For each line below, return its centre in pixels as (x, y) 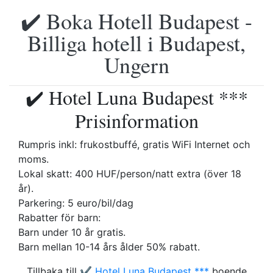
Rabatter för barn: (59, 218)
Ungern (136, 65)
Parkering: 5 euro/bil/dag (76, 203)
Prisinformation (136, 120)
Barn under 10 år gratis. (72, 232)
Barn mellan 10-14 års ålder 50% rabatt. (109, 247)
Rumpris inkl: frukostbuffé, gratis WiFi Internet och (134, 144)
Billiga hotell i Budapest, (136, 43)
